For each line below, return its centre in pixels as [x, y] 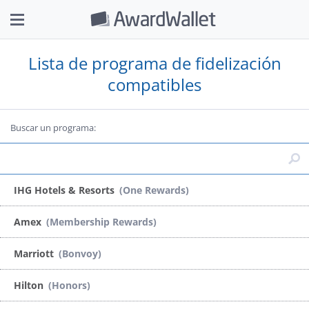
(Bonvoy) [80, 253]
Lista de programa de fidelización [154, 63]
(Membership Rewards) [101, 221]
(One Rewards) [154, 190]
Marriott [35, 253]
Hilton [30, 285]
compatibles [154, 84]
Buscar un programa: [53, 128]
